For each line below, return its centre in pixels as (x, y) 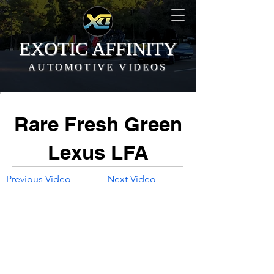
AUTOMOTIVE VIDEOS (98, 67)
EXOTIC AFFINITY (98, 49)
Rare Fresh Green (98, 124)
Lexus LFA (98, 152)
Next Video (131, 179)
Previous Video (39, 179)
